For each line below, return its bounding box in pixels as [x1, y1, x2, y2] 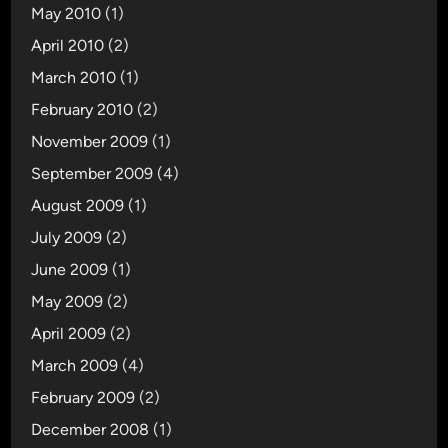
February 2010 [31, 100, 134, 119]
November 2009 [31, 132, 149, 151]
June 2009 [31, 260, 109, 279]
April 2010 [31, 36, 105, 55]
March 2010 [31, 68, 117, 87]
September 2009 [31, 164, 154, 183]
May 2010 [31, 4, 102, 23]
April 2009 [31, 324, 107, 343]
